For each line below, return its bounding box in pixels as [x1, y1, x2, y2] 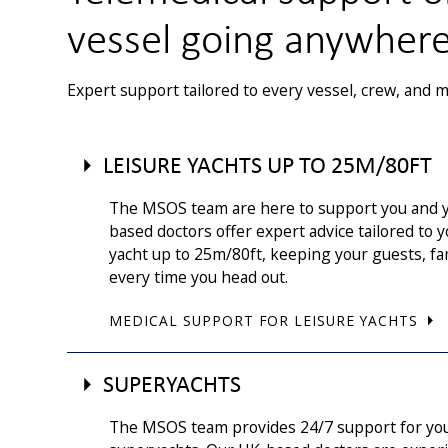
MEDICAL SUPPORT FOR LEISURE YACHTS [109, 311, 418, 331]
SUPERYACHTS [102, 367, 241, 399]
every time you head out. [109, 265, 289, 288]
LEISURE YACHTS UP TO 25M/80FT [102, 148, 432, 180]
